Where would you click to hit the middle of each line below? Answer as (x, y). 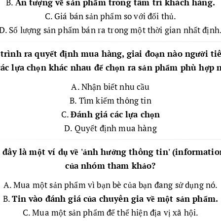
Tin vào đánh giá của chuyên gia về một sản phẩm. (115, 198)
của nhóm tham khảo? (110, 165)
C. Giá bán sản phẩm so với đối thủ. (110, 16)
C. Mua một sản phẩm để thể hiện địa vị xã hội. (110, 212)
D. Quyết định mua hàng (110, 128)
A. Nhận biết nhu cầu (110, 86)
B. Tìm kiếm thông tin (110, 100)
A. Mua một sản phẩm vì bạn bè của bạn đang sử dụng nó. (110, 184)
